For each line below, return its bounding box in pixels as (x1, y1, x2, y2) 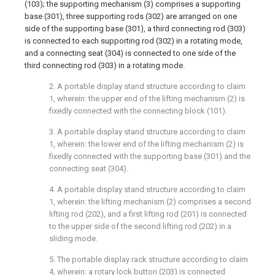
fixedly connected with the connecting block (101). (49, 106, 227, 115)
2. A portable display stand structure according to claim (49, 82, 246, 91)
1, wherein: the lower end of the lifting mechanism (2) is (49, 139, 244, 149)
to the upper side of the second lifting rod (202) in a (49, 222, 231, 231)
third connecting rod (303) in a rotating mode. (25, 61, 185, 70)
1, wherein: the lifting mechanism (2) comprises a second (49, 197, 251, 206)
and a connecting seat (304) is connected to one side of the (25, 48, 236, 58)
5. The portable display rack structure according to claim (49, 255, 248, 264)
